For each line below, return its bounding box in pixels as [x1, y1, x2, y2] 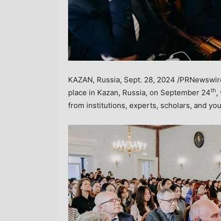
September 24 [160, 87, 211, 97]
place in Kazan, [68, 87, 122, 97]
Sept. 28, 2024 [124, 74, 175, 84]
